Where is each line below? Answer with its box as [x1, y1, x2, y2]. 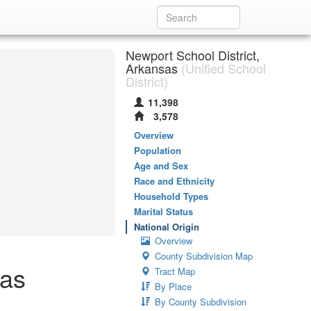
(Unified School [178, 59, 266, 77]
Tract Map [155, 264, 195, 278]
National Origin [134, 220, 199, 233]
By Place [155, 280, 192, 293]
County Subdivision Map [155, 249, 253, 262]
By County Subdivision [155, 295, 246, 308]
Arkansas [126, 59, 178, 77]
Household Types [134, 190, 208, 203]
